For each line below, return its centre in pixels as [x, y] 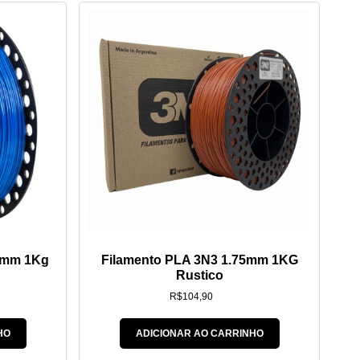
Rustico [199, 276]
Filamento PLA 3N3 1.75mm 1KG [199, 260]
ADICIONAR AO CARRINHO [199, 334]
